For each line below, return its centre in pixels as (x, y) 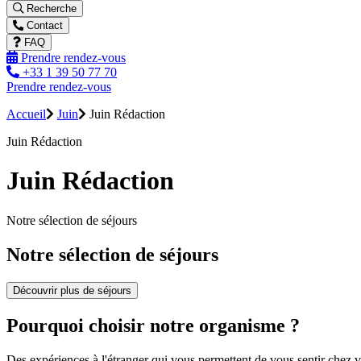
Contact (43, 25)
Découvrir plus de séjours (72, 290)
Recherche (50, 8)
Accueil (26, 114)
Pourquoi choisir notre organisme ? (153, 325)
